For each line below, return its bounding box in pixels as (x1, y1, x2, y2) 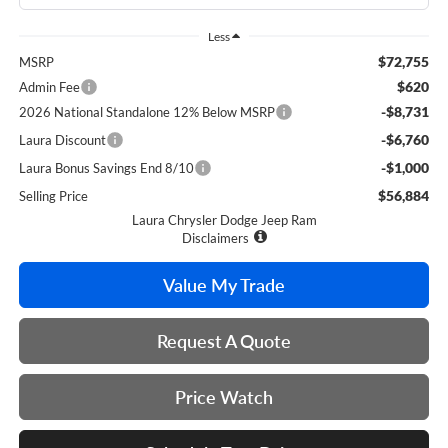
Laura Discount (18, 132, 106, 149)
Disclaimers (181, 230, 249, 247)
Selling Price (18, 188, 88, 205)
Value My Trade (163, 274, 285, 297)
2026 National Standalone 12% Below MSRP (18, 104, 275, 121)
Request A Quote (157, 330, 291, 353)
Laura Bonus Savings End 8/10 (18, 160, 194, 177)
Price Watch (175, 386, 273, 409)
